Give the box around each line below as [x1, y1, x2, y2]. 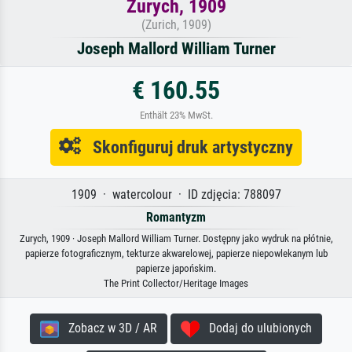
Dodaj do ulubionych [200, 321, 312, 336]
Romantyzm [146, 210, 206, 225]
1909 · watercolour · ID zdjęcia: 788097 [71, 187, 281, 203]
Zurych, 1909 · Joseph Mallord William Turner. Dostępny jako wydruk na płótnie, [19, 233, 333, 245]
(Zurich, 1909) [141, 17, 211, 33]
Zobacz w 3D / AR [59, 321, 157, 336]
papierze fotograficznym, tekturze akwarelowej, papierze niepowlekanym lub [24, 247, 328, 260]
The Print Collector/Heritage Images [104, 277, 248, 290]
